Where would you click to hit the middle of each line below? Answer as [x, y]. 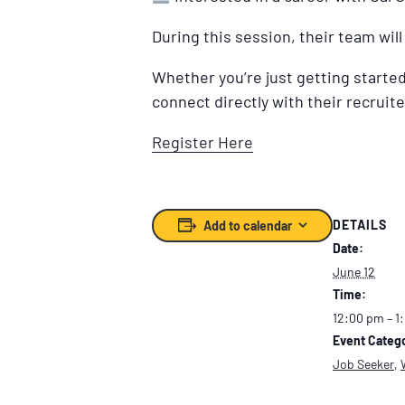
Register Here [202, 141]
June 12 [354, 272]
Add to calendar [247, 225]
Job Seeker [363, 364]
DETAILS [360, 225]
